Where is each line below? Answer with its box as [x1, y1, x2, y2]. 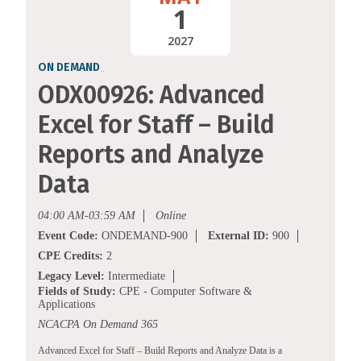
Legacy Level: [38, 270, 105, 283]
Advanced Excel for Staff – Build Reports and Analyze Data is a [38, 345, 282, 357]
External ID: [208, 230, 269, 243]
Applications [38, 298, 95, 311]
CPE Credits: [38, 250, 103, 263]
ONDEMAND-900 [98, 230, 188, 243]
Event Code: [38, 230, 98, 243]
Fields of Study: [38, 285, 116, 298]
